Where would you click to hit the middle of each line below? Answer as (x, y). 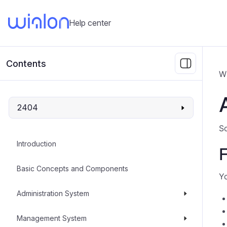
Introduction (36, 144)
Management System (52, 218)
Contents (26, 63)
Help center (90, 23)
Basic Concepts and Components (72, 168)
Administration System (53, 193)
